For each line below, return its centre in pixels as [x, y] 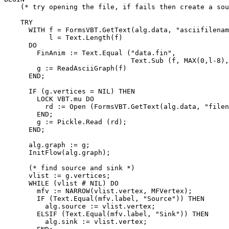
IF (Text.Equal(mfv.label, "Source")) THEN [104, 198]
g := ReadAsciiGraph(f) [65, 68]
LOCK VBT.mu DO [49, 99]
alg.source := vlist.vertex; [80, 206]
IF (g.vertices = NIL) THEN [70, 91]
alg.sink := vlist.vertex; [76, 221]
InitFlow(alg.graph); [57, 152]
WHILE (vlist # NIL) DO [61, 183]
